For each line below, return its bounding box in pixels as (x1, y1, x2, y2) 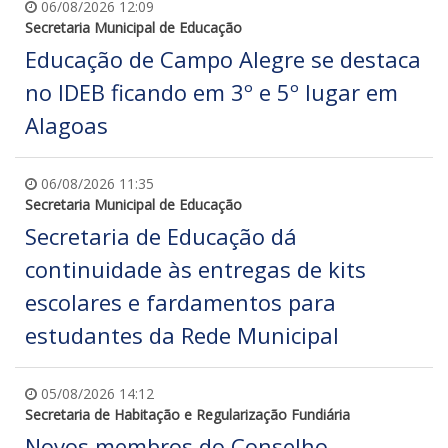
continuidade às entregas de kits (25, 254, 366, 285)
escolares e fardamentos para (25, 287, 336, 318)
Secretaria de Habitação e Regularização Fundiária (25, 405, 350, 425)
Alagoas (25, 110, 108, 141)
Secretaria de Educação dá (25, 221, 297, 252)
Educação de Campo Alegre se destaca (25, 44, 421, 75)
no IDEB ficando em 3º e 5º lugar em (25, 77, 398, 108)
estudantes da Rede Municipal (25, 320, 339, 351)
